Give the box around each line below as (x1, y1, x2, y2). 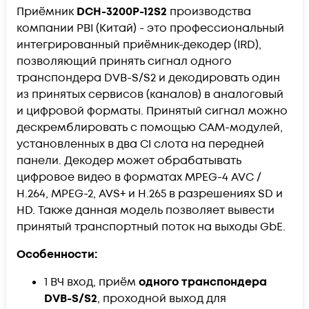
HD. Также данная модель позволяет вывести (17, 202, 275, 218)
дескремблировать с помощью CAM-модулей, (17, 119, 283, 135)
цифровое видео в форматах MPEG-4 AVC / (17, 169, 261, 185)
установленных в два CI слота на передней (17, 136, 264, 152)
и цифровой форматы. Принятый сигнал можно (17, 103, 288, 119)
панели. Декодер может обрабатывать (17, 152, 241, 168)
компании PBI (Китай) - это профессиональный (17, 20, 284, 36)
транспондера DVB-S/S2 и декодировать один (17, 70, 280, 86)
